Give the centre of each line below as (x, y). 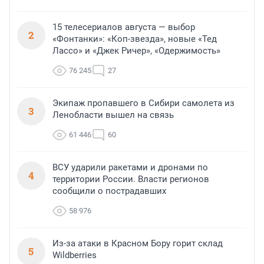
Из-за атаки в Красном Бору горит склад (138, 244)
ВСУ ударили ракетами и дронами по (130, 168)
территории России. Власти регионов (131, 179)
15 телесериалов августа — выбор (124, 27)
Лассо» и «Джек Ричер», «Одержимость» (136, 51)
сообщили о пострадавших (109, 191)
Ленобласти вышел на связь (113, 115)
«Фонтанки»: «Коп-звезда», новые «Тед (135, 39)
